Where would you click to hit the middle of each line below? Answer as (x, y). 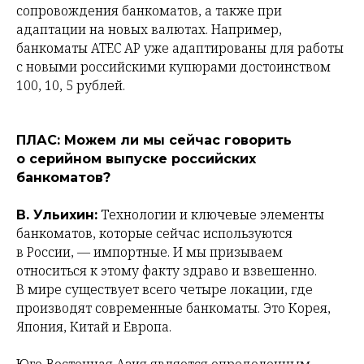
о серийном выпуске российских (136, 159)
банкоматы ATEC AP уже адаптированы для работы (180, 48)
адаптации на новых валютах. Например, (149, 29)
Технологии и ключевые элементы (211, 214)
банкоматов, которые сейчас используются (154, 233)
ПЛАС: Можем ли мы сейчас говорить (154, 140)
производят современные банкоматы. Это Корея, (173, 308)
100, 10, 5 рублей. (71, 85)
